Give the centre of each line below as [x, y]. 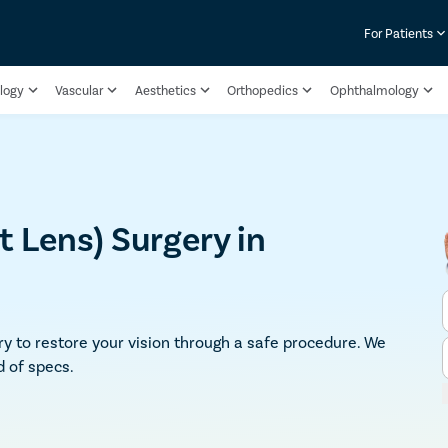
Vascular [79, 90]
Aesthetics [165, 90]
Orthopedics [263, 90]
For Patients [399, 33]
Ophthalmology [374, 90]
